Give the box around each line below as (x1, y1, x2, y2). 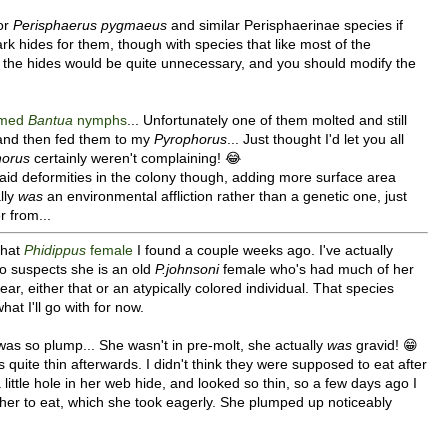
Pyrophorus (154, 130, 227, 147)
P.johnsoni (155, 260, 219, 277)
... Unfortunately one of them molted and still (127, 111, 407, 128)
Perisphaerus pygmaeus (13, 16, 167, 33)
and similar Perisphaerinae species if (167, 16, 403, 33)
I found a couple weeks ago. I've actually (133, 241, 393, 258)
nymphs (73, 111, 127, 128)
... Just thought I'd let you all (227, 130, 404, 147)
